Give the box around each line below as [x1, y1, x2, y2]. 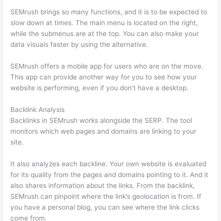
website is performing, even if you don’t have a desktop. [10, 83, 189, 92]
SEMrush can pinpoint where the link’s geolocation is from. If [10, 192, 202, 200]
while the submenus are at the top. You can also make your [10, 30, 199, 38]
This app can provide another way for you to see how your [10, 73, 197, 81]
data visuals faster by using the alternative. [10, 40, 148, 49]
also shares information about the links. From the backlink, [10, 181, 195, 189]
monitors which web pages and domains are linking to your [10, 127, 197, 135]
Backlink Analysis [10, 105, 65, 113]
